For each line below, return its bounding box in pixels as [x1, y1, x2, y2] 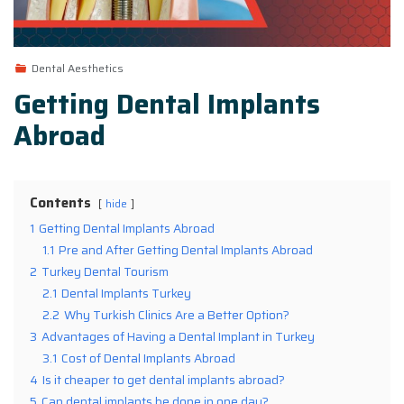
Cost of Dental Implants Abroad [61, 348, 235, 368]
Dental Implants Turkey [61, 283, 191, 303]
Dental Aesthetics [31, 59, 124, 77]
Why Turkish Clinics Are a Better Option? [64, 305, 289, 325]
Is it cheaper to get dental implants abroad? [42, 370, 285, 390]
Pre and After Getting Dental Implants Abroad [59, 240, 313, 260]
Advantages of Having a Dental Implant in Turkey [41, 326, 315, 346]
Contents [30, 191, 91, 214]
